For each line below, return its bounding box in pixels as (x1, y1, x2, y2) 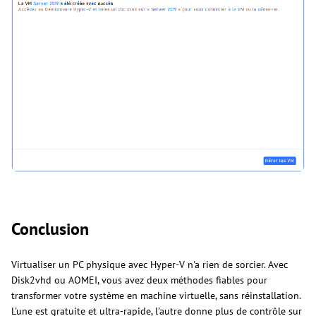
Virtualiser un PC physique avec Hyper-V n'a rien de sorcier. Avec (11, 258, 288, 272)
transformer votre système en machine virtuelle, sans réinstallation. (11, 289, 300, 303)
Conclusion (11, 218, 89, 241)
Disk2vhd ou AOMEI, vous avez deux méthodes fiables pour (11, 274, 267, 287)
